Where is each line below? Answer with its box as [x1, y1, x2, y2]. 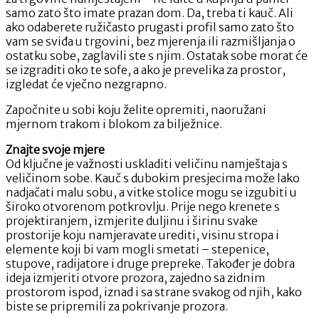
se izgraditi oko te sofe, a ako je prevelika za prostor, [6, 62, 286, 77]
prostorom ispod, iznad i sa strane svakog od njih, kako [6, 284, 302, 299]
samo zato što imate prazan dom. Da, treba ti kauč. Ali [6, 5, 293, 20]
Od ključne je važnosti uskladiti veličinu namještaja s [6, 156, 288, 171]
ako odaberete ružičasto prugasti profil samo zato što [6, 19, 294, 34]
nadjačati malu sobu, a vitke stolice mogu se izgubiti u [6, 184, 297, 199]
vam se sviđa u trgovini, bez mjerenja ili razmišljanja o [6, 33, 296, 48]
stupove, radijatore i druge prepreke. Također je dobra [6, 256, 295, 271]
